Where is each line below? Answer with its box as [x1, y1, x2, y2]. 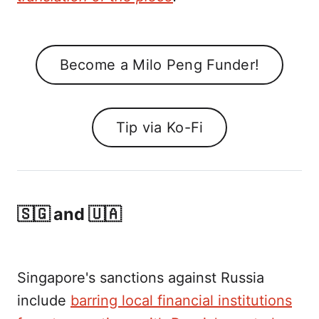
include [17, 292, 70, 310]
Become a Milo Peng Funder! [59, 56, 260, 73]
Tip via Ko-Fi [115, 118, 204, 136]
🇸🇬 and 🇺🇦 [17, 203, 121, 224]
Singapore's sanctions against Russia [17, 269, 264, 287]
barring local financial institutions [70, 292, 292, 310]
